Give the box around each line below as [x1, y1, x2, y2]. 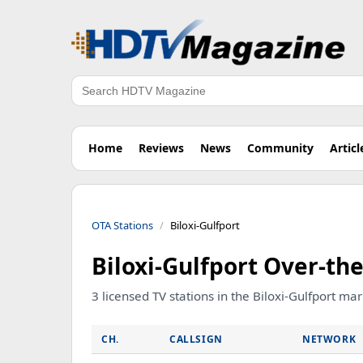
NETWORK [302, 332, 357, 346]
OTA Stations [92, 218, 153, 233]
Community [247, 140, 314, 156]
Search [70, 90, 113, 109]
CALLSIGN [169, 332, 223, 346]
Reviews [139, 140, 184, 156]
